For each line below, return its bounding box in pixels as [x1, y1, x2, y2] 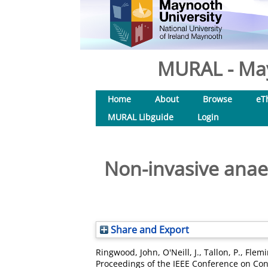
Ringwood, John [96, 246, 158, 258]
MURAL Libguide [108, 111, 173, 123]
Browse [203, 93, 232, 105]
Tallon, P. [204, 246, 240, 258]
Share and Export [108, 223, 189, 236]
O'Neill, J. [163, 246, 199, 258]
